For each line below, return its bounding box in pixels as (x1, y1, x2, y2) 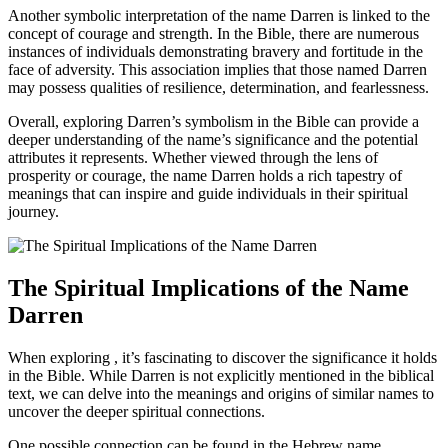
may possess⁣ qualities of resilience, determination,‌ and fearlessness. (8, 78, 429, 96)
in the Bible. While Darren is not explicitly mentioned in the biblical (8, 366, 434, 384)
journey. (8, 202, 59, 220)
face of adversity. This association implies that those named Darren (8, 60, 427, 78)
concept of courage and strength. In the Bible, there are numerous (8, 24, 419, 42)
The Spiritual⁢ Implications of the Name (8, 274, 409, 301)
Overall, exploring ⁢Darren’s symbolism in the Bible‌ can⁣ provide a (8, 112, 419, 130)
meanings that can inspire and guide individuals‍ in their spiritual (8, 184, 408, 202)
